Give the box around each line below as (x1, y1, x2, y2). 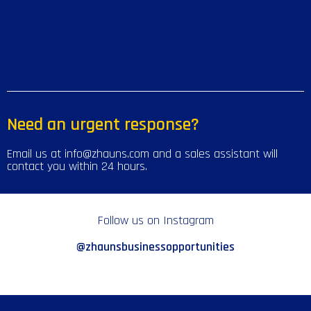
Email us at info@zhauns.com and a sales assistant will (7, 146, 278, 162)
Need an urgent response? (7, 113, 199, 136)
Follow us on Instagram (97, 212, 214, 228)
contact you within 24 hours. (7, 158, 147, 174)
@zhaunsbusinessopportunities (76, 239, 235, 255)
